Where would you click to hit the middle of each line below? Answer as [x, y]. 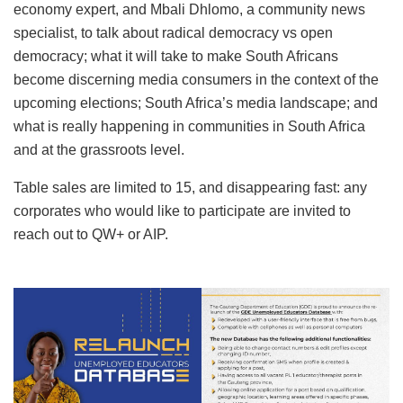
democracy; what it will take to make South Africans [176, 56]
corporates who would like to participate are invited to [182, 210]
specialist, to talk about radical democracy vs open [173, 32]
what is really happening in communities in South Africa [189, 126]
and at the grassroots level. [99, 149]
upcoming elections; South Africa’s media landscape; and [196, 103]
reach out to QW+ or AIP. [91, 234]
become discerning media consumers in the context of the [196, 79]
